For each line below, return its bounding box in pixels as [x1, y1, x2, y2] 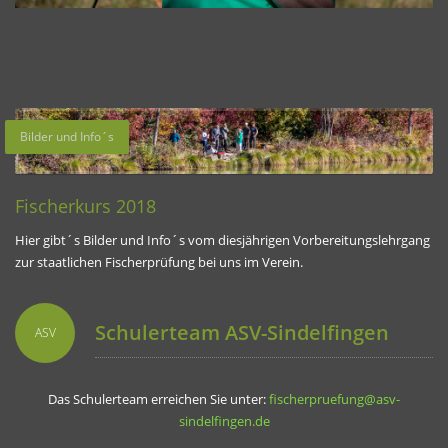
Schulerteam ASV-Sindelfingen [95, 318, 389, 346]
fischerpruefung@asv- [269, 389, 400, 408]
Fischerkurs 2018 [15, 193, 156, 218]
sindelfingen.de [178, 411, 270, 430]
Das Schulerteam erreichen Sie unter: [48, 389, 269, 408]
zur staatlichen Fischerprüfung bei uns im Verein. [15, 252, 303, 271]
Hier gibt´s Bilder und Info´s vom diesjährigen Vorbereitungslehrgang [15, 230, 430, 249]
